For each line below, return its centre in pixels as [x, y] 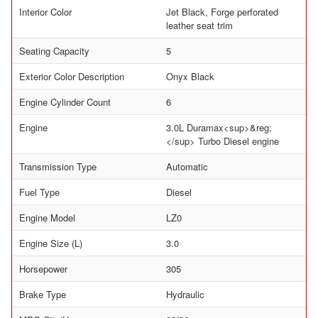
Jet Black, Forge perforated [222, 12]
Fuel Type [39, 192]
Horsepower [43, 269]
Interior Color [45, 12]
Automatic [187, 166]
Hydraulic [185, 294]
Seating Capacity [54, 51]
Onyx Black [190, 76]
